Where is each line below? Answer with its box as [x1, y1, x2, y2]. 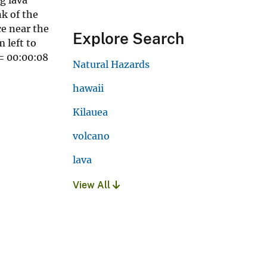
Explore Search [73, 29, 184, 48]
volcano [73, 130, 110, 142]
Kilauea [73, 106, 108, 119]
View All [73, 179, 113, 191]
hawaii [73, 82, 104, 95]
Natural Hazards [73, 58, 150, 71]
